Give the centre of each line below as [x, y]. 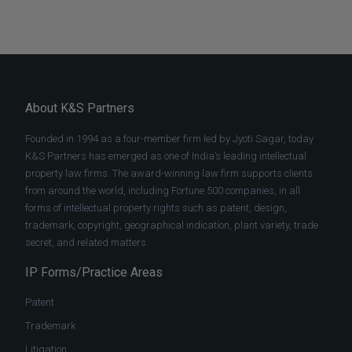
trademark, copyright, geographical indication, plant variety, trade [172, 225]
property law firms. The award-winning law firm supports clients [169, 173]
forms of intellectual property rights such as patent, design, [156, 207]
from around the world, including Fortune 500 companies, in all [163, 190]
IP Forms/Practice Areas [94, 272]
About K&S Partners [80, 108]
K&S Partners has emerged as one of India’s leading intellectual [166, 156]
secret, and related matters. [87, 242]
